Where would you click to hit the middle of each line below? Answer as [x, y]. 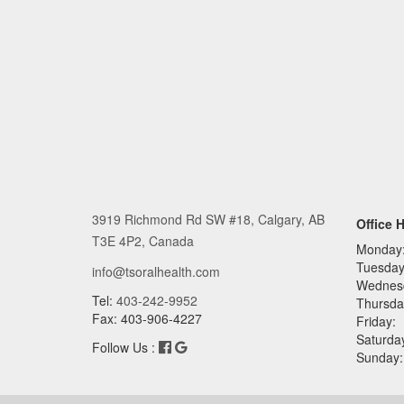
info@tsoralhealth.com [156, 272]
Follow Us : [125, 348]
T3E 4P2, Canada [143, 241]
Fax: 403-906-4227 [147, 319]
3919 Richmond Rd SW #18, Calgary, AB [208, 220]
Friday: [376, 321]
